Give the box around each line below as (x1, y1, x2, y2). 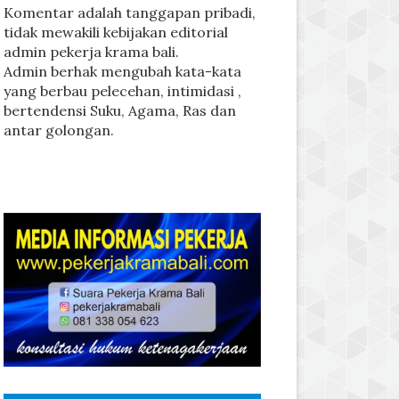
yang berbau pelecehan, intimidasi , (3, 82, 241, 100)
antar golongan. (3, 121, 114, 139)
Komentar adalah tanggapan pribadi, (3, 4, 256, 21)
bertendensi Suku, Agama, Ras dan (3, 102, 236, 119)
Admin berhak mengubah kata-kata (3, 62, 241, 80)
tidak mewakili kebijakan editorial (3, 23, 228, 41)
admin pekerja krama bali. (3, 43, 179, 61)
